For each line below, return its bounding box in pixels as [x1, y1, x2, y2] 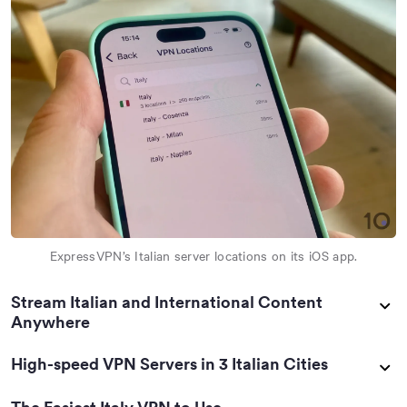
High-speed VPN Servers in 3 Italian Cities [11, 353, 328, 375]
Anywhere [11, 312, 90, 333]
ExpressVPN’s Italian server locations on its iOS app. [49, 247, 358, 265]
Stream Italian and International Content [11, 292, 323, 313]
